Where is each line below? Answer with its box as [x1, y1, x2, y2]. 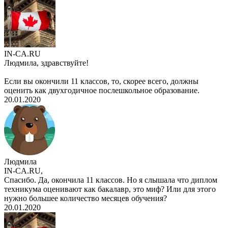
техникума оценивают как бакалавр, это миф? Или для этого [4, 185, 216, 194]
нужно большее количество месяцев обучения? [4, 194, 167, 203]
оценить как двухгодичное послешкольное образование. [4, 86, 199, 95]
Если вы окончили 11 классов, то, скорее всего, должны [4, 77, 198, 86]
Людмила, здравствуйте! [4, 59, 89, 68]
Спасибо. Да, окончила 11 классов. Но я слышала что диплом [4, 176, 217, 185]
